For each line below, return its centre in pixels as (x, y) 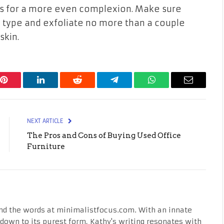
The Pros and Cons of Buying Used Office (104, 135)
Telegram (131, 87)
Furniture (46, 146)
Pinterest (18, 87)
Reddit (89, 87)
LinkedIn (56, 87)
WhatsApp (170, 87)
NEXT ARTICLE (46, 121)
